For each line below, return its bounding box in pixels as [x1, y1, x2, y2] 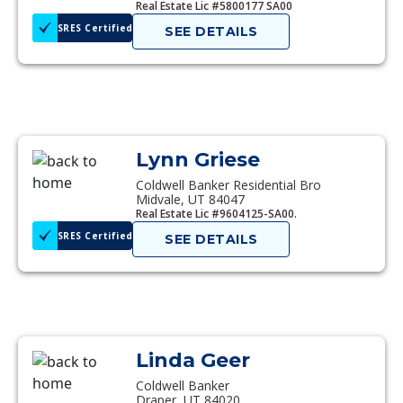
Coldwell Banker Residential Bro [136, 176, 321, 193]
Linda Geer [136, 348, 250, 372]
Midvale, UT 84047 [136, 191, 245, 208]
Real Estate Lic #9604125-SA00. [136, 206, 297, 221]
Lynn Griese [136, 148, 260, 172]
